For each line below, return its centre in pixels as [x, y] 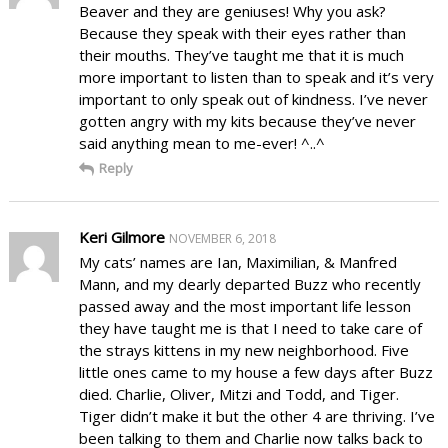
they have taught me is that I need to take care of [250, 327]
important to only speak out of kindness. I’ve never [253, 98]
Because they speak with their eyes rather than [242, 32]
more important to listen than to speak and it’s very [256, 76]
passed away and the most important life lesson [244, 305]
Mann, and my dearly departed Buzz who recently [249, 283]
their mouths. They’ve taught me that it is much [241, 54]
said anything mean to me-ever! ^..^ [201, 142]
